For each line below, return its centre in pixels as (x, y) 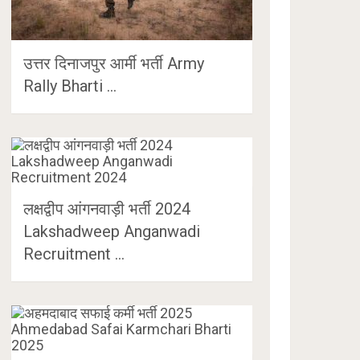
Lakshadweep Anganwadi (112, 231)
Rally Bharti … (70, 86)
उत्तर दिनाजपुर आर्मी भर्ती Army (114, 63)
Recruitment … (74, 254)
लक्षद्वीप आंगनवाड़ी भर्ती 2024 (107, 209)
